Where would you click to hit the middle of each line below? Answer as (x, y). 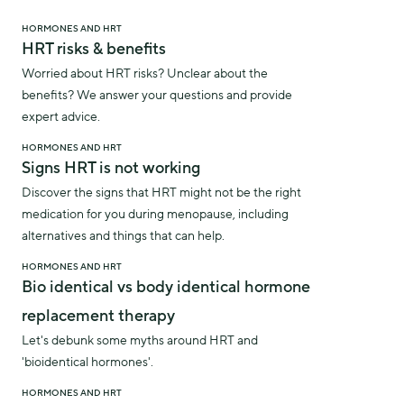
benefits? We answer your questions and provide (157, 95)
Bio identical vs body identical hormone (166, 287)
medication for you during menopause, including (155, 214)
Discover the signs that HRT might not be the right (161, 193)
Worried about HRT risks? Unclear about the (145, 73)
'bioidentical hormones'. (87, 362)
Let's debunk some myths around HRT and (140, 340)
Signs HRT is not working (111, 168)
